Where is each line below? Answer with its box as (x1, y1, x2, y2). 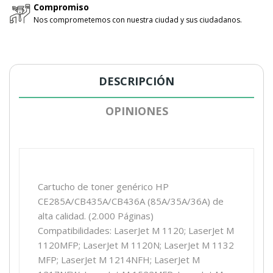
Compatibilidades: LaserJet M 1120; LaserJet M (38, 224, 234, 237)
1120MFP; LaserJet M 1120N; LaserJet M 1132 (38, 239, 234, 252)
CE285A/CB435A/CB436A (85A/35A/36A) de (38, 195, 224, 208)
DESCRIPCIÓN (99, 74, 174, 89)
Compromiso (34, 1, 89, 13)
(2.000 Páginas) (86, 210, 154, 222)
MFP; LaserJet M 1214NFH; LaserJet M (38, 253, 200, 266)
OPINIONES (105, 104, 168, 119)
